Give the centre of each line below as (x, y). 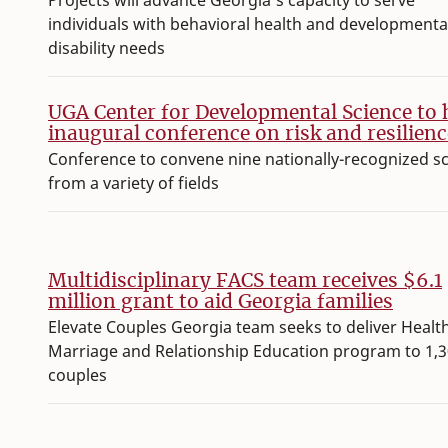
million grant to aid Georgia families (220, 301)
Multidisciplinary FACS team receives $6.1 (245, 280)
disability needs (106, 48)
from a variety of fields (133, 183)
